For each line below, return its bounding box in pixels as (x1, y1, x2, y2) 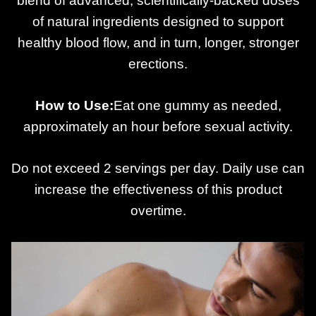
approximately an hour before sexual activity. (23, 119, 293, 134)
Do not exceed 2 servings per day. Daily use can (11, 160, 305, 176)
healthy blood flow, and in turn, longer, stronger (17, 35, 299, 51)
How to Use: (35, 97, 114, 113)
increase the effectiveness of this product (34, 181, 282, 197)
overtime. (130, 202, 186, 218)
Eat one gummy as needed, (113, 97, 281, 113)
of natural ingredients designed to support (32, 14, 284, 30)
